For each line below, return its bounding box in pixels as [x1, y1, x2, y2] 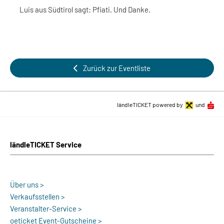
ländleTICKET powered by [117, 101, 183, 108]
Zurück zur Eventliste [82, 63, 150, 72]
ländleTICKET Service [10, 140, 81, 149]
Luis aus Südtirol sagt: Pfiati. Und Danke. [19, 5, 150, 14]
